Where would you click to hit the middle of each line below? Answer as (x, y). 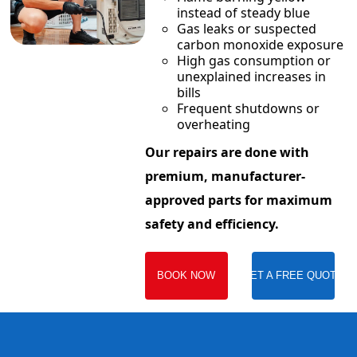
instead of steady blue (243, 13)
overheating (213, 125)
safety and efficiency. (212, 224)
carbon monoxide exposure (260, 45)
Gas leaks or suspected (246, 29)
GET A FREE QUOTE (293, 276)
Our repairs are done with (227, 153)
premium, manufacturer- (225, 177)
